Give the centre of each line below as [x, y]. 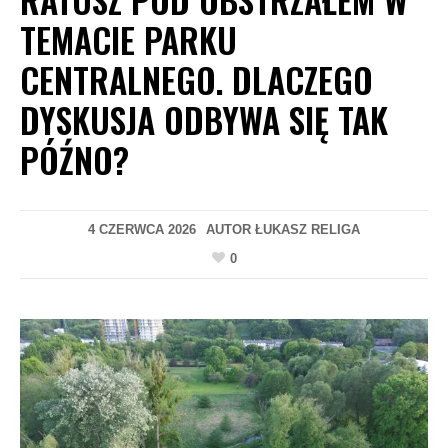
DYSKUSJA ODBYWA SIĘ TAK [204, 119]
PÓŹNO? [74, 159]
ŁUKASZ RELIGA [307, 229]
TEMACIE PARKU [128, 39]
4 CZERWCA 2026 [142, 229]
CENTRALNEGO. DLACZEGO [196, 79]
